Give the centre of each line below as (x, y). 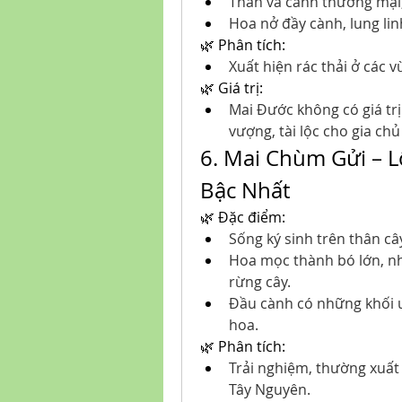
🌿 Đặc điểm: (243, 217)
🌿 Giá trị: (232, 88)
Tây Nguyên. (270, 389)
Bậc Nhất (245, 190)
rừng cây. (260, 282)
